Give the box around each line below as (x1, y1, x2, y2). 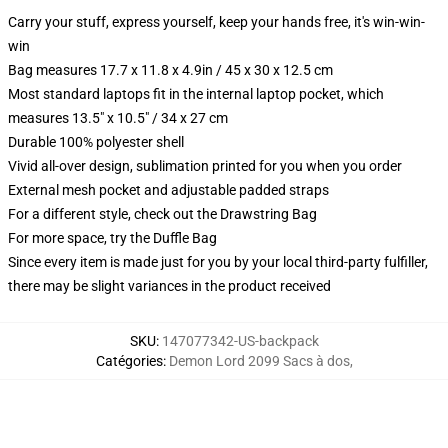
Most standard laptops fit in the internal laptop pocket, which (8, 86, 384, 102)
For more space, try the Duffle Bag (8, 230, 217, 246)
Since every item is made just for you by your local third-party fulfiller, (8, 254, 428, 270)
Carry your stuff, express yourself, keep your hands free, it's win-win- (8, 14, 425, 30)
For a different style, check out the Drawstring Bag (8, 206, 317, 222)
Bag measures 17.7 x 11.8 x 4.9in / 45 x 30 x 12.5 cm (8, 62, 333, 78)
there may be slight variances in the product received (8, 278, 331, 294)
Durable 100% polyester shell (8, 134, 184, 150)
